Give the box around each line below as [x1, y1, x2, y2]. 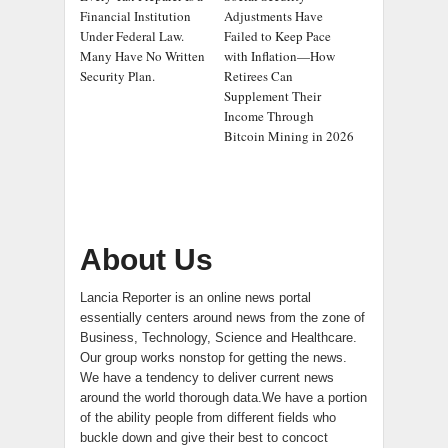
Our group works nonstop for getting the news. [80, 349, 347, 365]
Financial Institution [80, 6, 191, 25]
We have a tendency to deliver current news [80, 369, 334, 385]
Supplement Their [224, 86, 321, 105]
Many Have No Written [80, 46, 205, 65]
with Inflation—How [224, 46, 335, 65]
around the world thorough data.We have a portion [80, 389, 367, 405]
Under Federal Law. [80, 26, 184, 45]
